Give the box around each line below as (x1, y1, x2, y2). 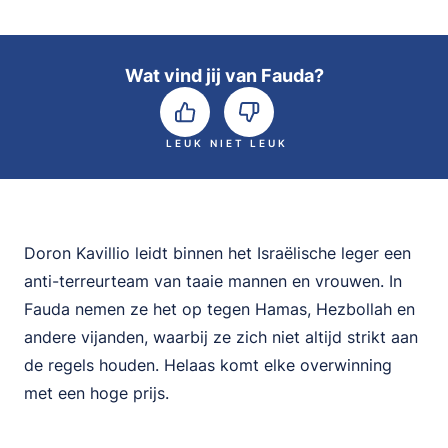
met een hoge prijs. (24, 383, 169, 403)
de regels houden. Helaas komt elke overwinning (24, 355, 392, 375)
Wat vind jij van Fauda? (124, 65, 324, 86)
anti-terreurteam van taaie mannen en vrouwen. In (24, 271, 402, 291)
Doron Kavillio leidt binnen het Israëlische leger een (24, 243, 411, 263)
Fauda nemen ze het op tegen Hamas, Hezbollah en (24, 299, 415, 319)
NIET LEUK (210, 137, 288, 149)
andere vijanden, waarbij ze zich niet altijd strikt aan (24, 327, 418, 347)
